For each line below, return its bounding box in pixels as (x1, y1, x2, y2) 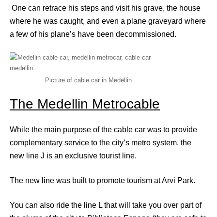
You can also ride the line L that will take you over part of (10, 201, 201, 209)
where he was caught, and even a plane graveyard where (10, 16, 206, 25)
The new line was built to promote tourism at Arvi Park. (10, 176, 195, 185)
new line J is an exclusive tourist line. (10, 151, 137, 160)
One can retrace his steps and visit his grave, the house (10, 3, 201, 12)
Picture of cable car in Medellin (45, 76, 132, 84)
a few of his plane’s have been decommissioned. (10, 30, 176, 38)
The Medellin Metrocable (10, 96, 160, 111)
